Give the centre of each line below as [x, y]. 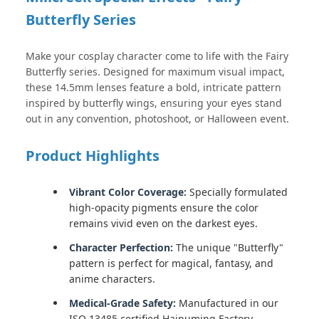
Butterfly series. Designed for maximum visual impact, [155, 72]
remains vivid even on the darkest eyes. [163, 223]
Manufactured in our [227, 303]
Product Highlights [93, 156]
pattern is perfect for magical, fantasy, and [171, 263]
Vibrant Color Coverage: [128, 192]
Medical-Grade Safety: [122, 303]
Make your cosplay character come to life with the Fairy [157, 56]
